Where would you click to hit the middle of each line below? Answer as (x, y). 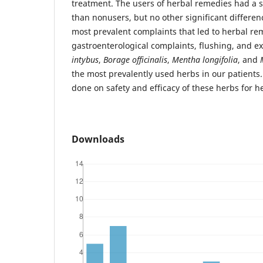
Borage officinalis (135, 59)
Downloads (98, 139)
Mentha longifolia (205, 59)
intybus (85, 59)
